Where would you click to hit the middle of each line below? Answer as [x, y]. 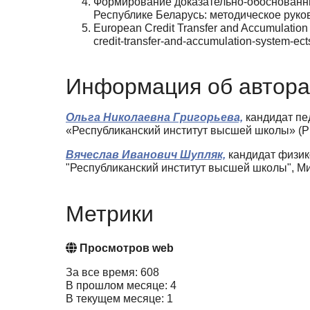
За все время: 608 [112, 272]
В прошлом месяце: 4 [121, 285]
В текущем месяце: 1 [119, 298]
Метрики [110, 213]
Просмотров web [125, 248]
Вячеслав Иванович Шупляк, [146, 155]
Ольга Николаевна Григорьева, [154, 118]
